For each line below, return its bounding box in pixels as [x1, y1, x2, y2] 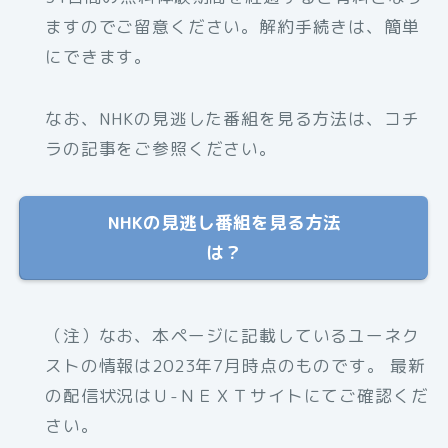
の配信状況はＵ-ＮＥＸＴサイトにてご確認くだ [45, 383, 429, 407]
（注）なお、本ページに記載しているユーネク [45, 323, 420, 347]
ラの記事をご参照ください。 [45, 136, 277, 160]
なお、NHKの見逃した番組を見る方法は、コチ [45, 106, 420, 130]
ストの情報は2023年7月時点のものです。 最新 [45, 353, 427, 377]
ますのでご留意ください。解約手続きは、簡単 [45, 14, 420, 38]
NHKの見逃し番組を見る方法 [107, 209, 341, 235]
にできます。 [45, 44, 153, 68]
